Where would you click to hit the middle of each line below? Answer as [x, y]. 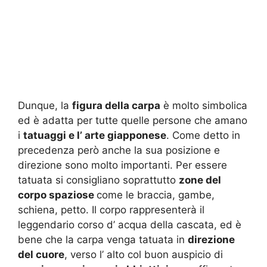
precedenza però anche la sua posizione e [119, 150]
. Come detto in [203, 135]
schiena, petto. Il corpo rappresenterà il [111, 209]
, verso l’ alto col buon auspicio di [144, 254]
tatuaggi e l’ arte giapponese [95, 135]
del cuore [41, 254]
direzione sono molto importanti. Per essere [122, 165]
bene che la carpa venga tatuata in [103, 239]
